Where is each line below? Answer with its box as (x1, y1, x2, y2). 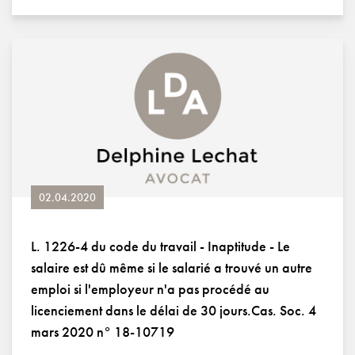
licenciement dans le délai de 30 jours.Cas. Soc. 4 (31, 301, 316, 319)
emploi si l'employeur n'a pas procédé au (31, 280, 269, 298)
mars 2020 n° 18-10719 (31, 323, 174, 341)
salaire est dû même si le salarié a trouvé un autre (31, 258, 312, 277)
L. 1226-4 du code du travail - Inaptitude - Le (31, 237, 290, 255)
